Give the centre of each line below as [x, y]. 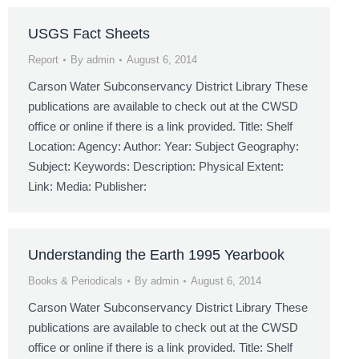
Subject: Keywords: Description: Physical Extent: [156, 166]
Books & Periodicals [75, 281]
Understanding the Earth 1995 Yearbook [156, 255]
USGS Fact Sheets [89, 34]
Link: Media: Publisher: [87, 186]
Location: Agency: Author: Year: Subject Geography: [163, 146]
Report [43, 60]
